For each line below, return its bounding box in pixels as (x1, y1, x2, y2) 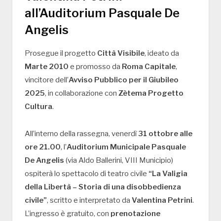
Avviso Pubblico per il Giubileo (69, 75, 179, 85)
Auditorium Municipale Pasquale (67, 143, 186, 152)
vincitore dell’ (25, 75, 69, 85)
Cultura (25, 102, 52, 111)
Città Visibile (97, 49, 145, 58)
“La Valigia (148, 169, 187, 179)
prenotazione (110, 209, 160, 219)
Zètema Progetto (118, 89, 184, 98)
